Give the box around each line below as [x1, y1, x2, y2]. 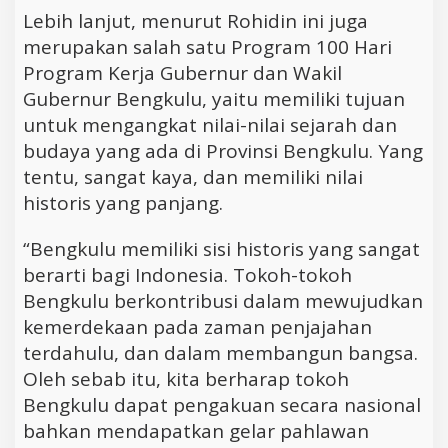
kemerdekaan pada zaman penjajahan [23, 314, 372, 341]
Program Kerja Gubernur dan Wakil [23, 60, 342, 87]
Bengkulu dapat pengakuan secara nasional [23, 392, 421, 419]
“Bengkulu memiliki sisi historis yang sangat [23, 236, 420, 263]
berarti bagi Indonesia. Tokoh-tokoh [23, 262, 352, 289]
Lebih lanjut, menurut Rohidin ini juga [23, 8, 368, 35]
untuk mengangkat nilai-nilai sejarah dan [23, 112, 397, 139]
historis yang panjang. [23, 190, 223, 217]
